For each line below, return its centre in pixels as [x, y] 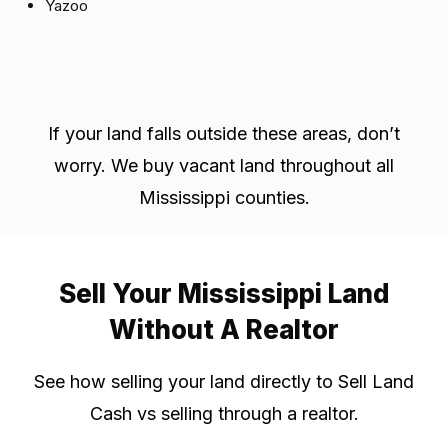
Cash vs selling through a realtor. [224, 414]
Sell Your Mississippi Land [224, 294]
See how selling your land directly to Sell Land [224, 382]
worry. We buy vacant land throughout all [224, 166]
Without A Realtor [224, 330]
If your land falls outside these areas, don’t [224, 134]
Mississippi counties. [224, 198]
